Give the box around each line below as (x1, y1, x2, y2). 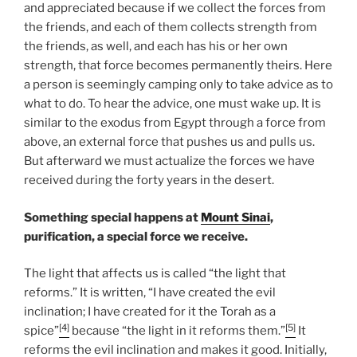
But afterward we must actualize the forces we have (24, 154, 315, 169)
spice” (24, 324, 59, 339)
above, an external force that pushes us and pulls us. (24, 135, 315, 150)
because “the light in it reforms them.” (69, 324, 285, 339)
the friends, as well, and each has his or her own (24, 39, 288, 54)
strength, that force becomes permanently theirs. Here (24, 58, 332, 73)
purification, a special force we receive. (24, 229, 248, 244)
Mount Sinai (201, 210, 270, 225)
